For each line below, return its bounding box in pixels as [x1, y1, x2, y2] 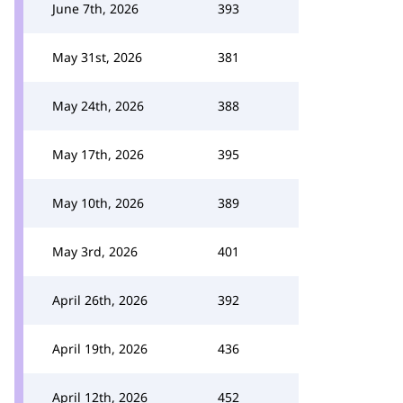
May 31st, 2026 [52, 49, 142, 66]
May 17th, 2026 [52, 146, 144, 163]
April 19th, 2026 [52, 340, 148, 357]
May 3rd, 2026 [52, 243, 138, 260]
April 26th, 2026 [52, 291, 148, 309]
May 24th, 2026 [52, 97, 144, 114]
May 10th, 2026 [52, 194, 144, 211]
